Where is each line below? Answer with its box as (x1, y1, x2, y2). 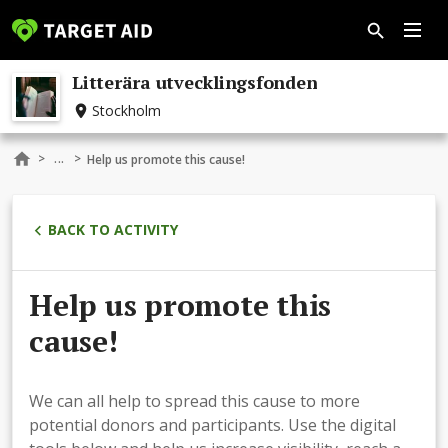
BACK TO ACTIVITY (48, 220, 178, 239)
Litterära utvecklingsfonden (72, 70, 318, 94)
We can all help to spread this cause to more (29, 389, 360, 412)
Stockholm (92, 101, 161, 121)
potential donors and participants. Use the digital (29, 413, 396, 436)
